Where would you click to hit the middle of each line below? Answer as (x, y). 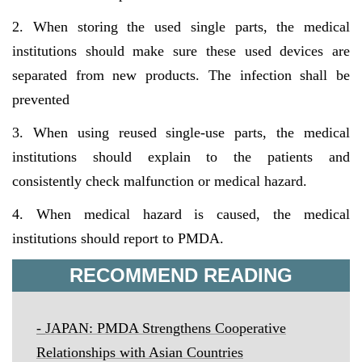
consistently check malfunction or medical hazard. (160, 181)
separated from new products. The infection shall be (181, 75)
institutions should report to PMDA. (118, 238)
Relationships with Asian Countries (140, 352)
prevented (41, 99)
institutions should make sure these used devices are (181, 51)
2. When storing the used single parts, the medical (181, 27)
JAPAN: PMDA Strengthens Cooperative (166, 328)
